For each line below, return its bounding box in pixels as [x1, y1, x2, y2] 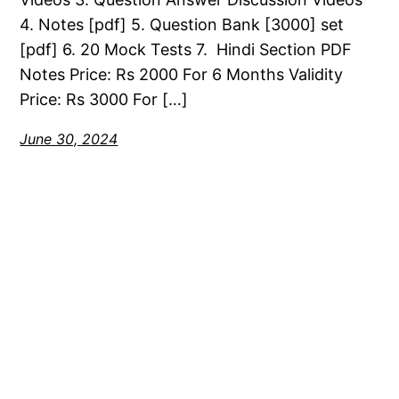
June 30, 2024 [20, 130, 118, 149]
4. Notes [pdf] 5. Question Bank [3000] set [20, 15, 345, 35]
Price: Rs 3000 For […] [20, 90, 189, 110]
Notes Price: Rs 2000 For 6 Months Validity [20, 65, 344, 85]
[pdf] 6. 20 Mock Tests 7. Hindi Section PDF [20, 40, 353, 60]
